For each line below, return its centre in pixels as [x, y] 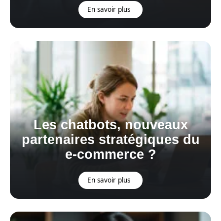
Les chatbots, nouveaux [110, 125]
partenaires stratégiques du [110, 140]
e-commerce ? [110, 154]
